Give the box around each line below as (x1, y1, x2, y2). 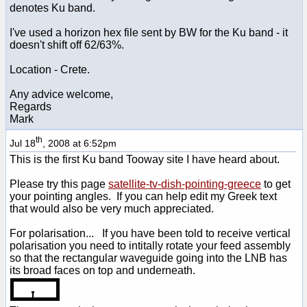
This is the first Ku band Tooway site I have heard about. (10, 153, 280, 165)
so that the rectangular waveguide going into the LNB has (10, 251, 287, 264)
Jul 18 (10, 137, 36, 149)
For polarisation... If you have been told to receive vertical (10, 227, 291, 239)
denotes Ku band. (10, 1, 95, 14)
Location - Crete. (10, 63, 90, 75)
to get (261, 177, 291, 190)
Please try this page (10, 177, 108, 190)
